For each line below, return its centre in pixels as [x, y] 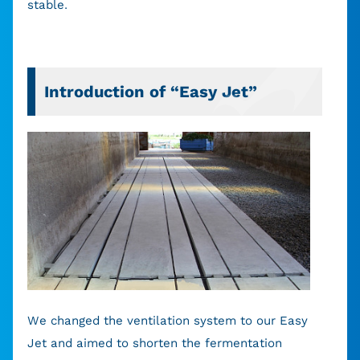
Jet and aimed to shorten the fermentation [154, 343]
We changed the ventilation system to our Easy [167, 320]
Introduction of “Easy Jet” [150, 91]
